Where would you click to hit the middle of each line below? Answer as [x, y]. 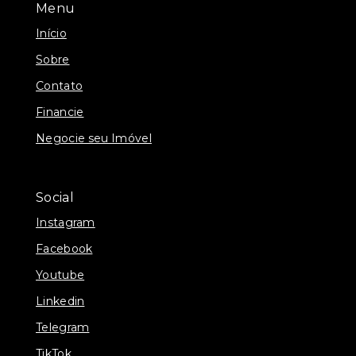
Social [55, 197]
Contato [60, 85]
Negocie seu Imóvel [94, 138]
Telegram [63, 327]
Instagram [66, 222]
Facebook [64, 248]
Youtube [60, 275]
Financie [60, 112]
